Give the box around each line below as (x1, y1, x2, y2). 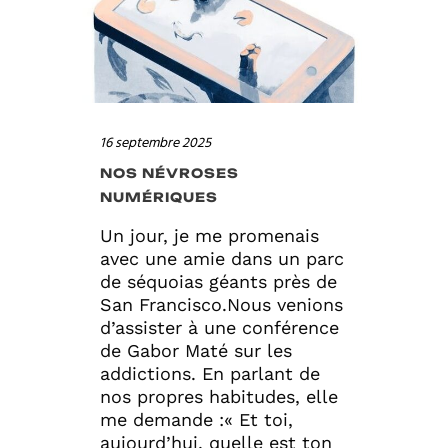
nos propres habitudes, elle (100, 385, 338, 407)
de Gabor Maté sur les (100, 339, 292, 361)
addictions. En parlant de (100, 362, 320, 384)
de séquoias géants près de (100, 270, 337, 292)
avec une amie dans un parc (100, 247, 344, 269)
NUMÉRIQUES (100, 188, 218, 205)
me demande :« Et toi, (100, 408, 293, 430)
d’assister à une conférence (100, 316, 339, 338)
